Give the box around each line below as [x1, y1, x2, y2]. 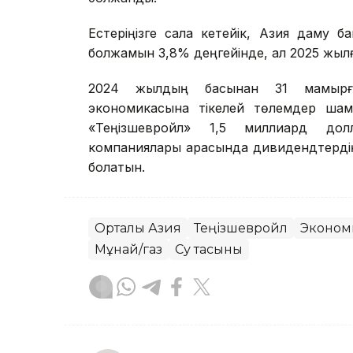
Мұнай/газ [95, 242, 162, 258]
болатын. [88, 159, 145, 176]
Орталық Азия [95, 221, 181, 236]
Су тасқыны [175, 242, 243, 258]
